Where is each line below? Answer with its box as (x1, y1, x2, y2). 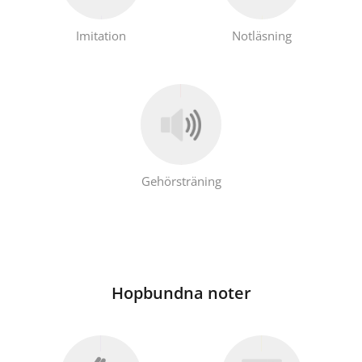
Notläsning (231, 27, 292, 44)
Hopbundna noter (111, 282, 251, 305)
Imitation (75, 27, 126, 44)
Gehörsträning (141, 173, 221, 190)
